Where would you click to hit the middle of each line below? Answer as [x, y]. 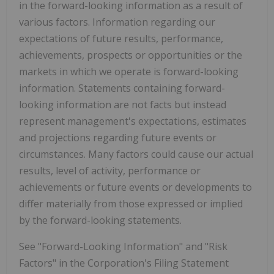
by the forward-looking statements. [100, 220]
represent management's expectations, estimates [133, 121]
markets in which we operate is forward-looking [129, 72]
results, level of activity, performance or [110, 171]
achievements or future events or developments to [135, 187]
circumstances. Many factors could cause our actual [136, 154]
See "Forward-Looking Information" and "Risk [123, 247]
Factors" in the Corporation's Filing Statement [124, 263]
